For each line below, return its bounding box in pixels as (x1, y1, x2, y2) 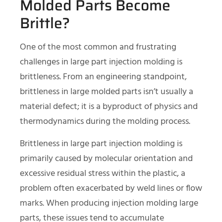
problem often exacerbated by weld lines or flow (20, 181, 202, 196)
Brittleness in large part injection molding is (20, 136, 182, 151)
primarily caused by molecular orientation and (20, 151, 193, 166)
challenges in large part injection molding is (20, 55, 182, 69)
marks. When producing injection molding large (20, 196, 198, 211)
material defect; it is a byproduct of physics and (20, 99, 198, 114)
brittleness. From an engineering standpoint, (20, 69, 187, 84)
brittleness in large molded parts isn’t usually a (20, 84, 193, 99)
